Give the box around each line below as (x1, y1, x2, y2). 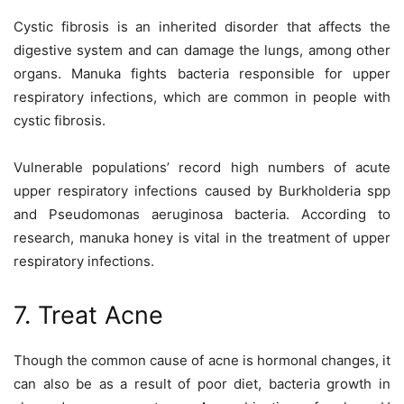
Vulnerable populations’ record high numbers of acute (14, 159, 390, 177)
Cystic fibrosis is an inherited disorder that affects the (14, 18, 390, 36)
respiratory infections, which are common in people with (14, 88, 390, 106)
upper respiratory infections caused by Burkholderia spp (14, 182, 390, 200)
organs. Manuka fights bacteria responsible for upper (14, 65, 390, 83)
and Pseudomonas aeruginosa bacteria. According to (14, 206, 390, 224)
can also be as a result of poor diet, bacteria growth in (14, 375, 390, 393)
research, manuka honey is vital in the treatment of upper (14, 229, 390, 247)
